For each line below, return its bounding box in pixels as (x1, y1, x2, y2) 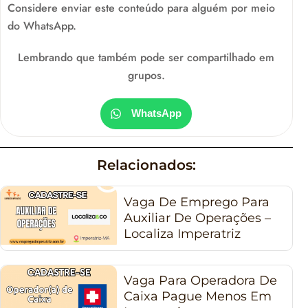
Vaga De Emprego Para (124, 194, 270, 210)
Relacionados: (96, 156, 196, 173)
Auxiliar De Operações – (124, 210, 272, 225)
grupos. (127, 67, 165, 83)
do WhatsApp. (8, 17, 80, 34)
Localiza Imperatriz (124, 225, 241, 241)
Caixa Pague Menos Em (124, 289, 272, 305)
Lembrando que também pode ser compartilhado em (18, 49, 275, 65)
